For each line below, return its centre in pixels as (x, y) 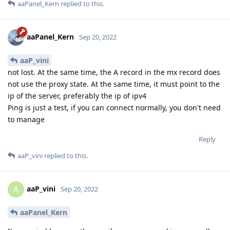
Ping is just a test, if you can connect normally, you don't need (114, 107)
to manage (26, 119)
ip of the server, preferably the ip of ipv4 (77, 95)
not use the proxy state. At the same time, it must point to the (114, 84)
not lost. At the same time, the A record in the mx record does (114, 72)
